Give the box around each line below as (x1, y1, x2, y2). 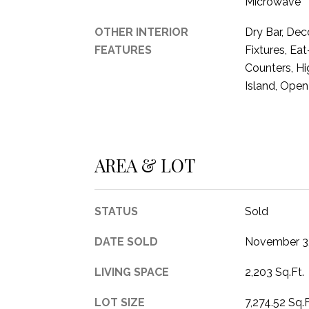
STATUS (94, 204, 138, 218)
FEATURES (94, 43, 152, 57)
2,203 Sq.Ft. (244, 265, 304, 279)
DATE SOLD (94, 235, 158, 248)
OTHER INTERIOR (94, 26, 188, 39)
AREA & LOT (94, 152, 195, 177)
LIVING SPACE (94, 265, 169, 279)
